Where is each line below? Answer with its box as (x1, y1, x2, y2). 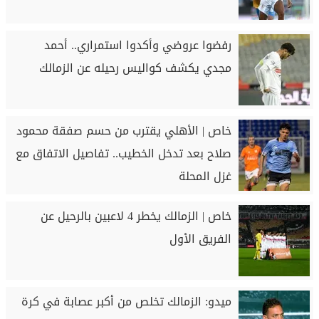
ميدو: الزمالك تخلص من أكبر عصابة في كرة (21, 291, 231, 313)
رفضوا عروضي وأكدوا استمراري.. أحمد (43, 34, 231, 56)
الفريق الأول (169, 228, 231, 250)
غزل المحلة (178, 165, 231, 187)
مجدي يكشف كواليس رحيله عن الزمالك (38, 57, 231, 79)
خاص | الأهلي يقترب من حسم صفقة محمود (16, 120, 231, 142)
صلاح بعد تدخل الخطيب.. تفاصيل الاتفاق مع (15, 142, 231, 164)
